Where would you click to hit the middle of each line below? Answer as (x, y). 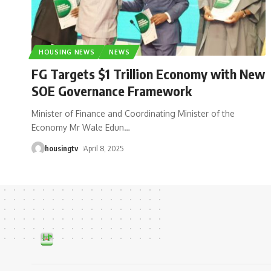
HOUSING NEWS (67, 52)
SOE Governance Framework (112, 90)
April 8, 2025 (103, 148)
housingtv (61, 148)
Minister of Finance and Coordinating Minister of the (133, 113)
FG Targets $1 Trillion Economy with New (148, 73)
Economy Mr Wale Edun (78, 127)
